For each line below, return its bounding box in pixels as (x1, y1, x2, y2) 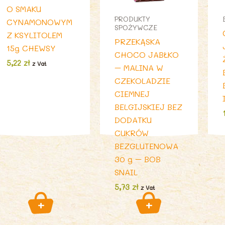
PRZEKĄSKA (114, 36, 160, 47)
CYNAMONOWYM (7, 17, 73, 28)
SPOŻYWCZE (114, 23, 157, 32)
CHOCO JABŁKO (114, 49, 179, 60)
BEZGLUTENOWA (114, 140, 178, 151)
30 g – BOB (114, 153, 161, 164)
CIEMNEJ (114, 88, 150, 99)
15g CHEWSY (7, 43, 56, 54)
